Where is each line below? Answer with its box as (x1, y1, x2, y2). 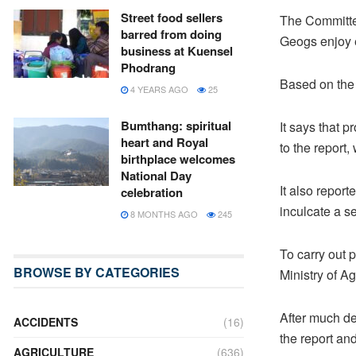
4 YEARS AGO (128, 83, 188, 95)
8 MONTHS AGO (128, 207, 198, 220)
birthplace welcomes (121, 150, 235, 168)
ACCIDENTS (14, 314, 78, 330)
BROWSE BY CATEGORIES (14, 263, 180, 281)
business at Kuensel (121, 42, 233, 60)
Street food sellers (121, 9, 222, 26)
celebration (121, 184, 183, 201)
